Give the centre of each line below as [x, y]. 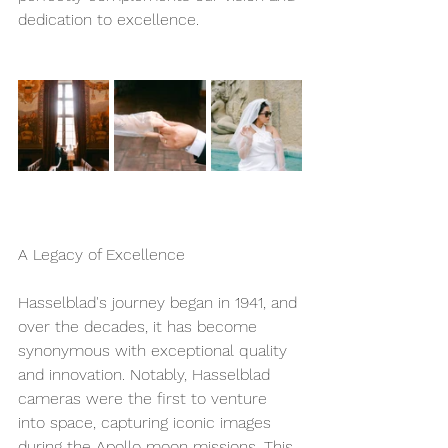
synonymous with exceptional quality [155, 350]
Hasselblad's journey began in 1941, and [160, 302]
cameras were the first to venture [145, 398]
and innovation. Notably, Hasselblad [146, 374]
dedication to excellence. [111, 19]
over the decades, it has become [140, 326]
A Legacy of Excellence [101, 254]
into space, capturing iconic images [147, 422]
